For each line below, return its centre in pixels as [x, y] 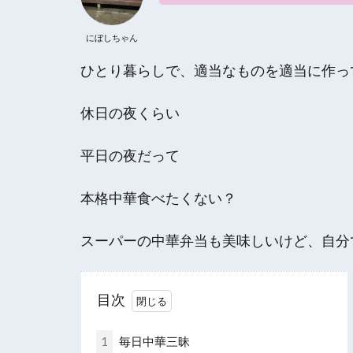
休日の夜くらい [130, 113]
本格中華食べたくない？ [158, 198]
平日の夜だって [130, 155]
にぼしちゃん [112, 37]
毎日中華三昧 [153, 341]
